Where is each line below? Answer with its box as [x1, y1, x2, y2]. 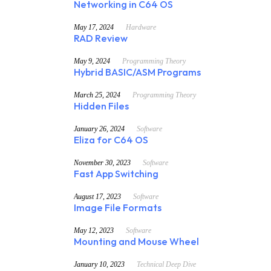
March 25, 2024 [74, 91, 120, 100]
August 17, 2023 [74, 192, 121, 201]
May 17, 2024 [74, 23, 114, 32]
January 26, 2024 [74, 125, 125, 134]
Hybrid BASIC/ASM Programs [74, 68, 201, 79]
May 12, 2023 [74, 226, 114, 235]
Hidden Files [74, 102, 129, 113]
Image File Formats [74, 203, 162, 214]
